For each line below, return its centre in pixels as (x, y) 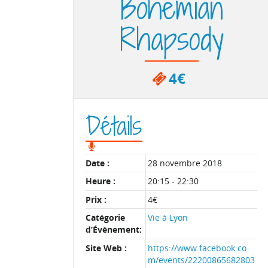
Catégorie (105, 218)
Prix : (96, 199)
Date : (98, 163)
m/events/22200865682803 (202, 260)
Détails (114, 125)
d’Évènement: (114, 230)
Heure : (100, 181)
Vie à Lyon (168, 218)
